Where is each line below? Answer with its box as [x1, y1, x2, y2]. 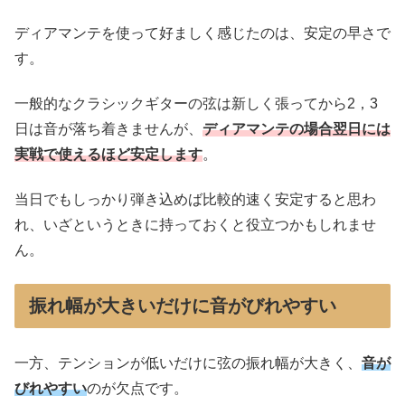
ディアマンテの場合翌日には [202, 120, 391, 137]
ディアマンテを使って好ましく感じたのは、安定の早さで [14, 24, 391, 41]
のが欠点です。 [87, 380, 188, 396]
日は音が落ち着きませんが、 [14, 120, 202, 137]
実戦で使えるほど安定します [14, 146, 202, 162]
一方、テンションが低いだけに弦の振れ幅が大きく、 [14, 354, 362, 371]
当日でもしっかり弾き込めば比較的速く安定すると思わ [14, 192, 376, 208]
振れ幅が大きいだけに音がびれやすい [29, 295, 336, 316]
